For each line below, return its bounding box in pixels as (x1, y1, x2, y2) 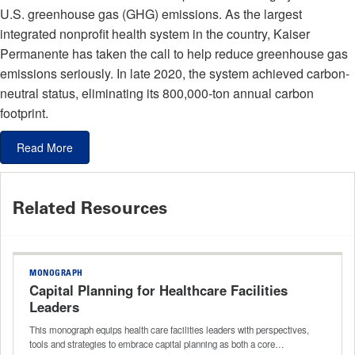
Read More (17, 139, 73, 155)
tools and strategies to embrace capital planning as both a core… (29, 337, 284, 350)
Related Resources (13, 197, 167, 219)
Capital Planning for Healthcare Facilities (29, 280, 288, 300)
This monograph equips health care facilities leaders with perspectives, (29, 323, 309, 336)
